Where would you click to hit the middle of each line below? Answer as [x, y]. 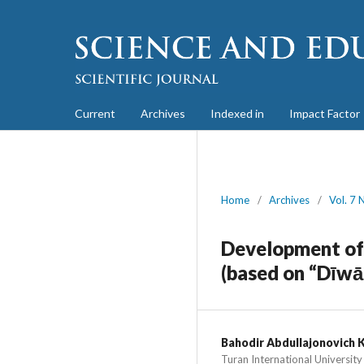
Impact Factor [325, 113]
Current [95, 113]
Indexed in [237, 113]
